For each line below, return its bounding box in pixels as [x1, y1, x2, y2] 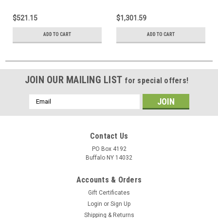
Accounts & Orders [76, 175, 142, 184]
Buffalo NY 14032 [86, 154, 132, 161]
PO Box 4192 [91, 145, 127, 152]
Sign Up [110, 200, 131, 207]
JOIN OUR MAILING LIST [24, 73, 125, 86]
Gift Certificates [88, 189, 130, 196]
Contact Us [90, 131, 128, 141]
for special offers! [125, 75, 189, 85]
